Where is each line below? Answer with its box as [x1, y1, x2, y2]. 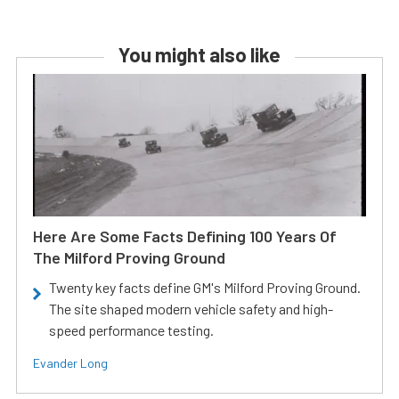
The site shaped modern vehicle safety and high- [49, 300, 333, 318]
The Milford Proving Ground [33, 248, 225, 268]
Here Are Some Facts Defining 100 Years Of [33, 226, 337, 247]
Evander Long [33, 355, 108, 371]
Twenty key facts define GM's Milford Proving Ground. [49, 279, 361, 297]
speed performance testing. [49, 322, 214, 339]
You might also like [118, 43, 281, 67]
